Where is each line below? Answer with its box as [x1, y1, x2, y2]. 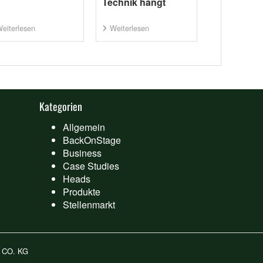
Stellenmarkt [63, 198, 116, 212]
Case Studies [63, 159, 120, 173]
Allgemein [63, 120, 106, 134]
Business [63, 146, 102, 160]
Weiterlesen [109, 22, 149, 34]
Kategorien [39, 99, 83, 114]
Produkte [63, 185, 101, 199]
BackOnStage [63, 133, 122, 147]
